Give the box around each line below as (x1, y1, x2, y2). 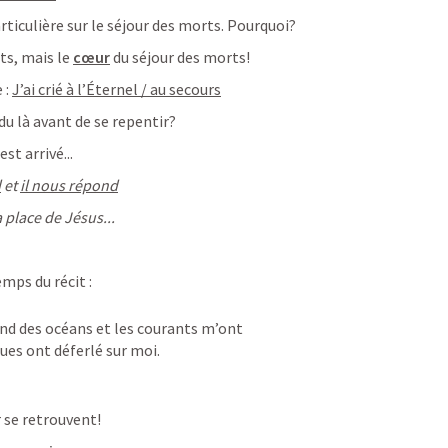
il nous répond (20, 175, 118, 195)
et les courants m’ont (96, 318, 243, 338)
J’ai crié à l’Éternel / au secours (12, 79, 221, 99)
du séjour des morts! (110, 47, 250, 67)
